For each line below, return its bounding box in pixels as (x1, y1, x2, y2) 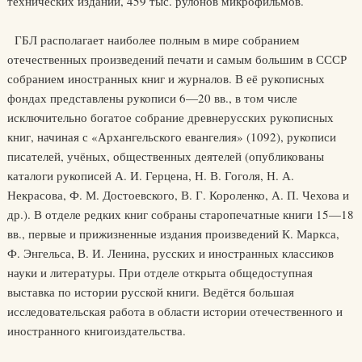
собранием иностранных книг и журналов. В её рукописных (6, 70, 325, 86)
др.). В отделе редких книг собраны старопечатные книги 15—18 (6, 206, 354, 222)
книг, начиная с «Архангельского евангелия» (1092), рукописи (6, 128, 336, 145)
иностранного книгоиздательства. (6, 322, 186, 339)
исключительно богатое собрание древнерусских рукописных (6, 109, 334, 125)
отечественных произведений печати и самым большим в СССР (6, 51, 347, 67)
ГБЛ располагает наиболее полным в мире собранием (6, 32, 300, 48)
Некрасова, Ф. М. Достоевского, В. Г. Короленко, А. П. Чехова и (6, 187, 349, 203)
